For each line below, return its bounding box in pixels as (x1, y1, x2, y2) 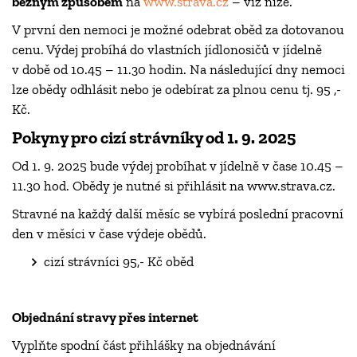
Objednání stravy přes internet (12, 309, 198, 326)
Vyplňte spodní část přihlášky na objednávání (12, 337, 276, 354)
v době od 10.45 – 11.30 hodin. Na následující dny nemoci (12, 61, 345, 78)
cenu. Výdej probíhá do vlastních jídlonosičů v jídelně (12, 41, 322, 58)
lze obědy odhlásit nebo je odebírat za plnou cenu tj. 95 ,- (12, 81, 341, 98)
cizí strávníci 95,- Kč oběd (44, 253, 194, 270)
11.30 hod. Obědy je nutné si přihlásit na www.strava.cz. (12, 178, 335, 194)
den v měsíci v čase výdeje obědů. (12, 226, 206, 242)
